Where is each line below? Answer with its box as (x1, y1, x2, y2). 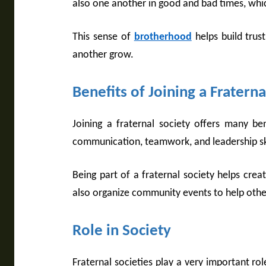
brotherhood (134, 31, 192, 43)
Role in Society (72, 223, 171, 240)
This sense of (72, 31, 134, 43)
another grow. (72, 49, 134, 61)
